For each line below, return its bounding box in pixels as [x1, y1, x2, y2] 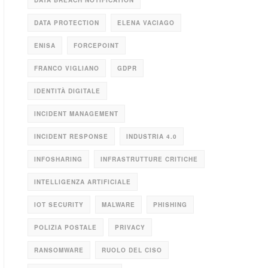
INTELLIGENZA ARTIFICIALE [34, 178, 131, 186]
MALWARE [102, 200, 135, 209]
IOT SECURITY [34, 200, 84, 209]
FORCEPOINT [74, 41, 119, 50]
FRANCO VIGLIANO [34, 64, 99, 72]
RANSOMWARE [34, 246, 84, 254]
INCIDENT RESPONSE [34, 132, 108, 141]
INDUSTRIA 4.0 [126, 132, 177, 141]
